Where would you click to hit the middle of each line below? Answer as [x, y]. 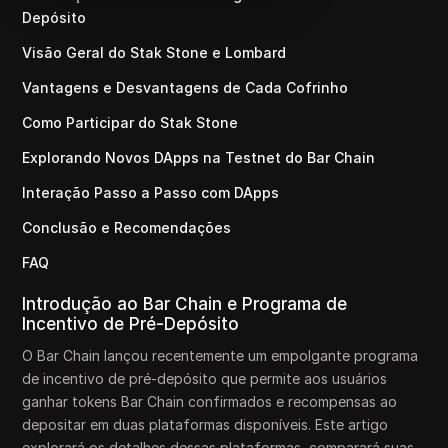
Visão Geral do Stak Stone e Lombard [154, 52]
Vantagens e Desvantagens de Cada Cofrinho [185, 87]
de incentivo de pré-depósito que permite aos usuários [205, 378]
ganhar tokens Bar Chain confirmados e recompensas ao [210, 401]
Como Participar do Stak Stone [130, 122]
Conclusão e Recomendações [127, 227]
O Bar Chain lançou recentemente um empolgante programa [220, 355]
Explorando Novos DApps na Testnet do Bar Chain [199, 157]
